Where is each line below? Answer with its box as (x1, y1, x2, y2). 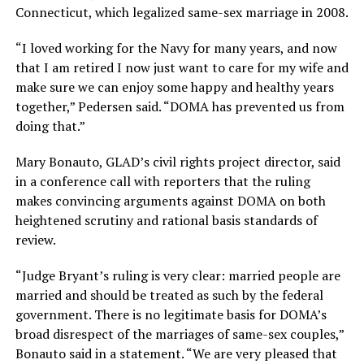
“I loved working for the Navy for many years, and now (15, 39, 337, 57)
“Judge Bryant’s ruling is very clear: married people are (15, 266, 340, 284)
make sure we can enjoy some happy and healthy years (15, 78, 334, 96)
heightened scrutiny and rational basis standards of (15, 211, 318, 229)
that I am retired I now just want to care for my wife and (15, 58, 349, 76)
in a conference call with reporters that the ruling (15, 172, 310, 190)
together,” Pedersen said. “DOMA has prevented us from (15, 97, 344, 115)
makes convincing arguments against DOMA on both (15, 192, 326, 210)
